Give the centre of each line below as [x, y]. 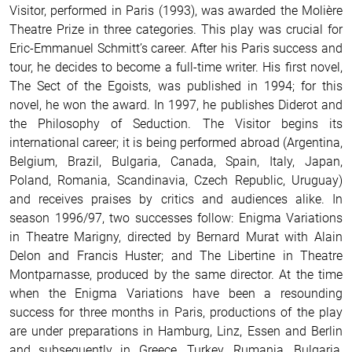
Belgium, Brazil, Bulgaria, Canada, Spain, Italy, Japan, [176, 161]
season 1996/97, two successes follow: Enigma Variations [176, 218]
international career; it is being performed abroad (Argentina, [176, 142]
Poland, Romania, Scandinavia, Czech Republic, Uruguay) [176, 180]
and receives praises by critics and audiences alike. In [176, 199]
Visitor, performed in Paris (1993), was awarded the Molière [176, 10]
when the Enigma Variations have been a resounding [176, 293]
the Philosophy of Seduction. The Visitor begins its [176, 123]
